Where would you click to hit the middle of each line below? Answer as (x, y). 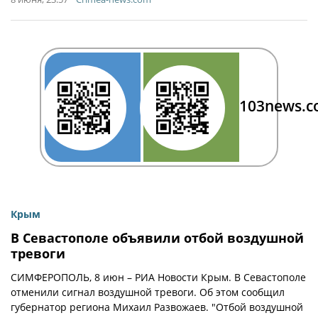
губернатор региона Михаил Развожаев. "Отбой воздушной (157, 307)
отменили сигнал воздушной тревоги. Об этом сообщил (148, 292)
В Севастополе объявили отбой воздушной (157, 238)
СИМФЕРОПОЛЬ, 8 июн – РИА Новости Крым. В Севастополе (158, 277)
